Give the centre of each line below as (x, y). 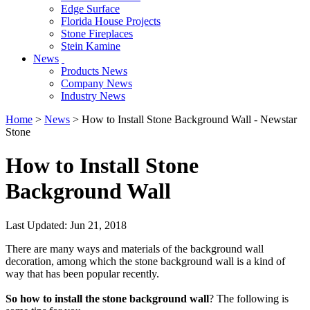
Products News (94, 71)
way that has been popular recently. (82, 273)
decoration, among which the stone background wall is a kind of (145, 261)
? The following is (249, 298)
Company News (97, 83)
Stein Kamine (91, 46)
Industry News (93, 95)
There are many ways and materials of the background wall (135, 248)
